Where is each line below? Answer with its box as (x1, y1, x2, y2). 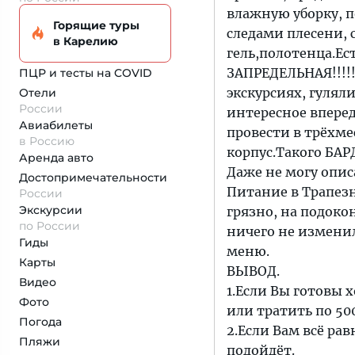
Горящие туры (53, 18, 139, 32)
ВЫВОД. (227, 263, 280, 279)
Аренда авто (19, 151, 94, 165)
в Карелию (53, 34, 118, 48)
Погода (19, 315, 62, 329)
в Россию (19, 134, 74, 148)
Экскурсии (19, 203, 82, 217)
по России (19, 219, 80, 233)
